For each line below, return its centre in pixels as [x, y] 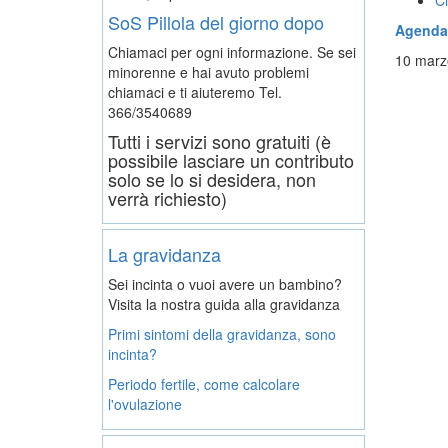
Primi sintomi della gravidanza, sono [222, 333]
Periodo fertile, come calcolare [204, 383]
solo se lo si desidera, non [212, 178]
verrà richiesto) [167, 197]
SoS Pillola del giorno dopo [216, 21]
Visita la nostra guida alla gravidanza [224, 303]
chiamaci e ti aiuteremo [183, 91]
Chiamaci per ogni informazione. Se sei [232, 51]
